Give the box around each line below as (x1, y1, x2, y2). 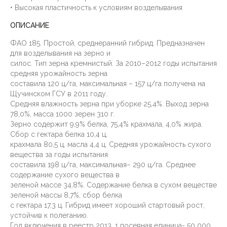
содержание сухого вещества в (10, 171, 120, 179)
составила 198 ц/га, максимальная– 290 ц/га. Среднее (10, 161, 196, 169)
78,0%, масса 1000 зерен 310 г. (10, 110, 115, 118)
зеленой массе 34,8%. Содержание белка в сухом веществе (10, 181, 217, 189)
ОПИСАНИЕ (10, 21, 49, 29)
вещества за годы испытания (10, 150, 108, 159)
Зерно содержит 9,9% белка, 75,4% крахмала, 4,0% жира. (10, 120, 203, 128)
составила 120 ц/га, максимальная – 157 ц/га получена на (10, 80, 205, 88)
